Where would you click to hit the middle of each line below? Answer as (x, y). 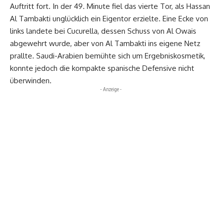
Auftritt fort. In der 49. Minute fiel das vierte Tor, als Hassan (110, 6)
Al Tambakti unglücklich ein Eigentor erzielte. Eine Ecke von (109, 18)
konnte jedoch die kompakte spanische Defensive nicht (102, 68)
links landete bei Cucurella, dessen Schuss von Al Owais (103, 31)
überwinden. (31, 80)
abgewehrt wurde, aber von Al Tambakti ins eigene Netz (105, 43)
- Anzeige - (111, 89)
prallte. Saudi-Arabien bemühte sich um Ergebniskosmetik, (108, 55)
